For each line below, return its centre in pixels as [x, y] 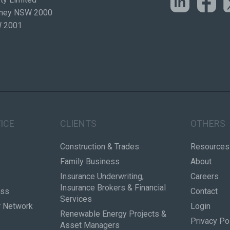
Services [76, 199]
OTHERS [208, 124]
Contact [204, 191]
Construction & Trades [99, 146]
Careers [205, 176]
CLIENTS [78, 124]
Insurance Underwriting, [102, 176]
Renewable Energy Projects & [113, 214]
